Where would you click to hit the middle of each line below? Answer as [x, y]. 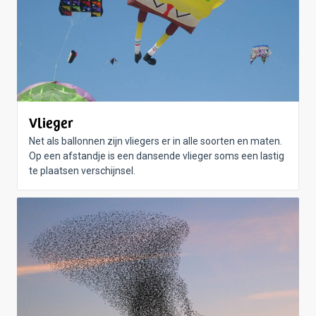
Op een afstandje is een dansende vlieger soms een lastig [157, 156]
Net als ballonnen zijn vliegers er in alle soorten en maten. [156, 141]
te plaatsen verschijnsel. [82, 171]
